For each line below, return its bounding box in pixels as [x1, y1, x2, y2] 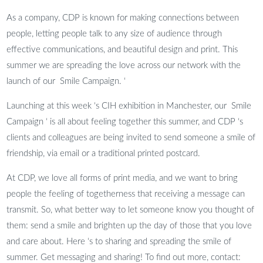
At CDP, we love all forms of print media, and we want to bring [6, 173, 238, 183]
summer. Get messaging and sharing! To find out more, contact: [6, 252, 241, 262]
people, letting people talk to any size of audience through [6, 29, 222, 38]
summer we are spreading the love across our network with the [6, 60, 241, 70]
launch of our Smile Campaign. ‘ [6, 76, 126, 86]
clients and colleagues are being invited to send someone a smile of [6, 133, 256, 142]
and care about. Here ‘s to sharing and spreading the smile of [6, 237, 232, 246]
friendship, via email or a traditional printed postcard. [6, 149, 201, 158]
